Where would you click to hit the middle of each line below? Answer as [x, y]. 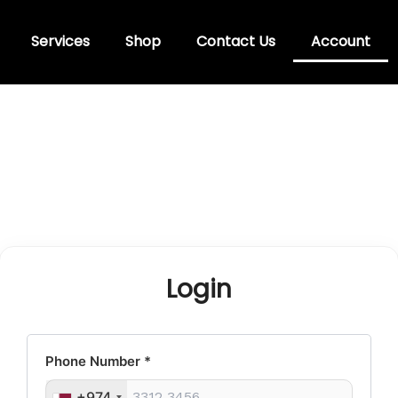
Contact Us [236, 42]
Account [341, 42]
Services [61, 42]
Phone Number [95, 361]
